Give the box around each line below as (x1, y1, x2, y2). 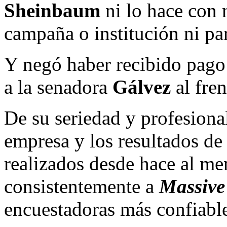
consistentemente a (4, 175, 159, 197)
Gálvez (112, 75, 171, 98)
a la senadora (4, 75, 112, 98)
